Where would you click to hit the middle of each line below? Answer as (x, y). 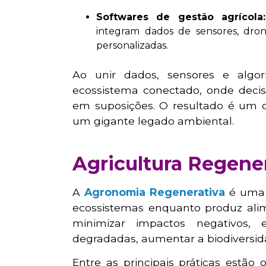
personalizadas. (132, 45)
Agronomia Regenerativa (155, 192)
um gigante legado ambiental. (153, 121)
